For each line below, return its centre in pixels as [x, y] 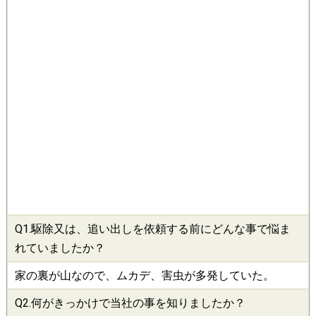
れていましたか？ [60, 248]
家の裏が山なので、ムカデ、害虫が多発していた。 [145, 276]
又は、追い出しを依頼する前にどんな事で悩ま [172, 229]
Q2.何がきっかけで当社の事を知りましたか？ [130, 303]
